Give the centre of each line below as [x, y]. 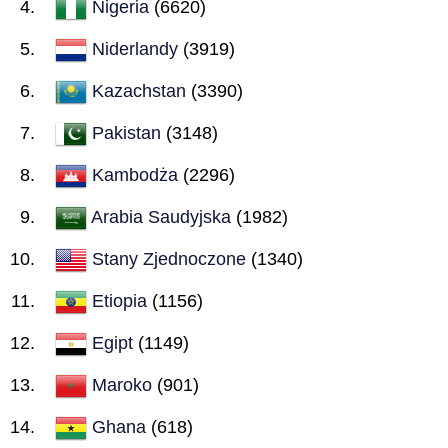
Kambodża [135, 174]
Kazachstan [139, 90]
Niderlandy [135, 48]
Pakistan [126, 132]
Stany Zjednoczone [169, 258]
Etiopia [119, 300]
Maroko [122, 384]
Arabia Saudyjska [161, 216]
